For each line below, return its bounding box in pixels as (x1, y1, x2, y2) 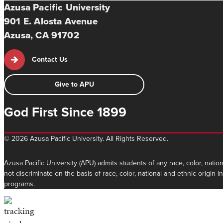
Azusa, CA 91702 (4, 28, 80, 43)
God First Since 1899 (4, 103, 126, 122)
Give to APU (54, 79, 94, 90)
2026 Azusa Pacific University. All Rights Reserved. (9, 133, 168, 144)
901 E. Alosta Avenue (4, 14, 98, 29)
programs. (4, 179, 35, 190)
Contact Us (32, 54, 68, 65)
